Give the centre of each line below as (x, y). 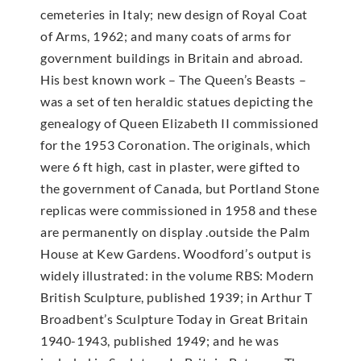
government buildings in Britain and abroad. (172, 57)
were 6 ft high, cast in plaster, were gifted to (170, 166)
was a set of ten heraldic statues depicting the (177, 101)
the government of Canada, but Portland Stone (180, 188)
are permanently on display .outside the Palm (175, 231)
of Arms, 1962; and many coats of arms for (166, 35)
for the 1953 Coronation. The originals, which (176, 144)
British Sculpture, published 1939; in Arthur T (176, 297)
